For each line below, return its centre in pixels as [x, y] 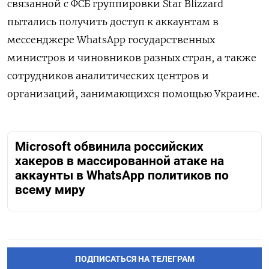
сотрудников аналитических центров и [108, 76]
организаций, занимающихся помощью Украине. [133, 94]
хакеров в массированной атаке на [119, 161]
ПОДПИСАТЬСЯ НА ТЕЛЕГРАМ [134, 259]
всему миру [50, 190]
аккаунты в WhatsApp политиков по [122, 176]
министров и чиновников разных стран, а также [132, 58]
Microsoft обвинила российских [109, 147]
